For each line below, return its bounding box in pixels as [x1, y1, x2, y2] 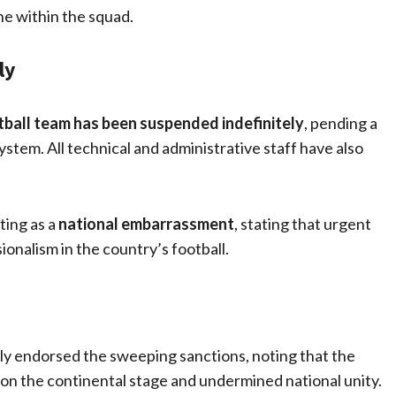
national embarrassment [58, 214, 234, 234]
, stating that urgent [234, 214, 371, 234]
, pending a [304, 113, 377, 133]
